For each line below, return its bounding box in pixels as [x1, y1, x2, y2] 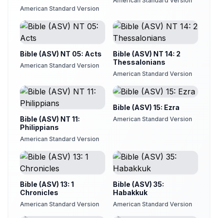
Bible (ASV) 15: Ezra [113, 103, 180, 111]
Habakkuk [113, 188, 147, 197]
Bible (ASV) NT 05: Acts [20, 50, 102, 58]
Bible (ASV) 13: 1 [20, 180, 74, 188]
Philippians [20, 123, 59, 131]
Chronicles [20, 188, 58, 197]
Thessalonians [113, 58, 165, 66]
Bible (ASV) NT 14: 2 [113, 50, 181, 58]
